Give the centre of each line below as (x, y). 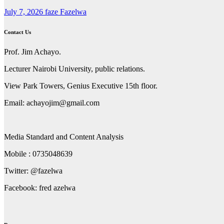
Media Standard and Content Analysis (64, 137)
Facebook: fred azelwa (40, 188)
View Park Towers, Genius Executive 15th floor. (81, 86)
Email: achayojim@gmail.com (52, 103)
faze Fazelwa (66, 12)
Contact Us (17, 32)
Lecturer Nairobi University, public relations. (74, 69)
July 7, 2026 (24, 12)
